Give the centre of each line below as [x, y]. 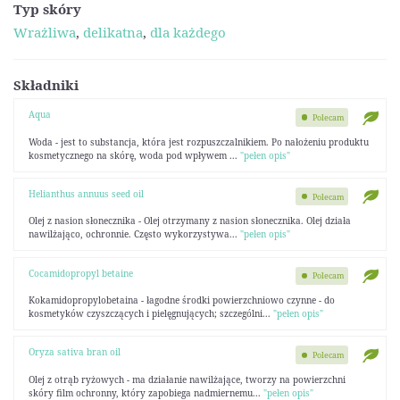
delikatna [113, 32]
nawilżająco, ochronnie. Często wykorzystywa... [134, 234]
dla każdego [188, 32]
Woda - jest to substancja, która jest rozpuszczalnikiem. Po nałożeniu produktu [198, 142]
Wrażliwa [45, 32]
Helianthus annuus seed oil [86, 193]
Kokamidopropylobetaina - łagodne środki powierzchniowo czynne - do [181, 300]
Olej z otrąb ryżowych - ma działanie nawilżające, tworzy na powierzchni [187, 379]
